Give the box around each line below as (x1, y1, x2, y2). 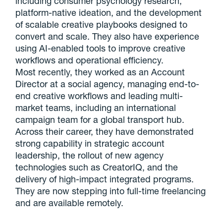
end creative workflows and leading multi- (15, 90, 183, 101)
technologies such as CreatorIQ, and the (15, 162, 178, 172)
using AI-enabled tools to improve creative (15, 43, 186, 54)
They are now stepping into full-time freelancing (15, 185, 206, 196)
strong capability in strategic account (15, 138, 165, 149)
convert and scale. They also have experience (15, 31, 200, 42)
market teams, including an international (15, 102, 176, 113)
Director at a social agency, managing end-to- (15, 78, 200, 89)
